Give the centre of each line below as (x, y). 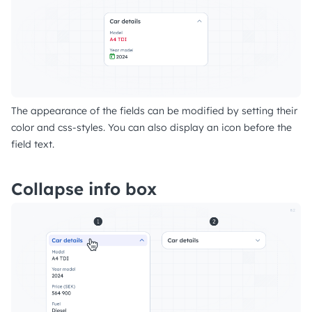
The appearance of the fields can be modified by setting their (154, 110)
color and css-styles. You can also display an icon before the (151, 127)
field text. (33, 144)
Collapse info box (84, 188)
